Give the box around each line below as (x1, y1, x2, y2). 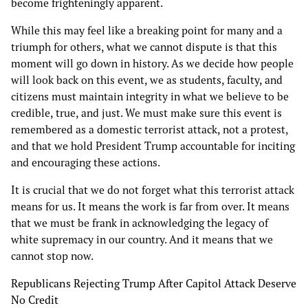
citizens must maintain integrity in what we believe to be (11, 89, 289, 104)
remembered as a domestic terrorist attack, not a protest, (11, 122, 288, 137)
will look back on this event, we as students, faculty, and (11, 73, 283, 87)
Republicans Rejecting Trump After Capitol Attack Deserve (11, 276, 296, 291)
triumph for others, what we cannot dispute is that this (11, 40, 277, 54)
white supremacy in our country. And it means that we (11, 232, 273, 247)
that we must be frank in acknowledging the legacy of (11, 216, 268, 230)
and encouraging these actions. (11, 155, 162, 170)
